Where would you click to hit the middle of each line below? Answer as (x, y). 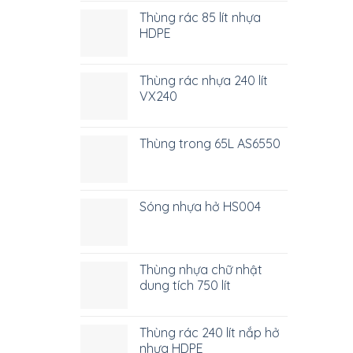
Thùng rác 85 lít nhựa (200, 17)
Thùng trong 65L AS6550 (210, 143)
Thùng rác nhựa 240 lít (204, 80)
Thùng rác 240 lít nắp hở (210, 333)
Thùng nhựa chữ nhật (201, 269)
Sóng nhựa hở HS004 (200, 206)
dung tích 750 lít (185, 285)
